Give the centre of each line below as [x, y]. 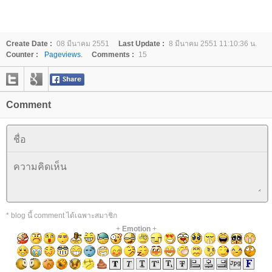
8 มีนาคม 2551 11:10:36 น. [213, 44]
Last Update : [141, 44]
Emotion [136, 229]
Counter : [22, 55]
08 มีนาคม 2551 [83, 44]
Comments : [113, 55]
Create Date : [29, 44]
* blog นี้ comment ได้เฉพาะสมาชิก [62, 216]
